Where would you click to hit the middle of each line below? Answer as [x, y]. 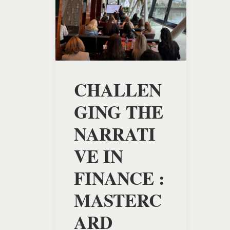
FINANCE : [119, 178]
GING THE [119, 112]
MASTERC [118, 200]
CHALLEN [118, 90]
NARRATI [115, 134]
